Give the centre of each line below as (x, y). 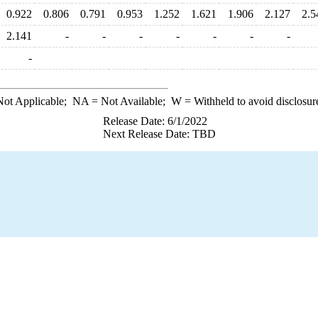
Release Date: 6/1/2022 (155, 121)
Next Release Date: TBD (159, 134)
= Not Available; (130, 101)
